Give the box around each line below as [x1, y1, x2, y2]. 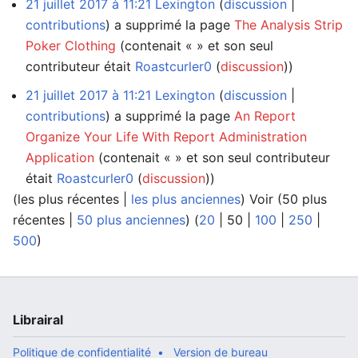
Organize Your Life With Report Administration [26, 128, 307, 145]
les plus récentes [18, 190, 119, 207]
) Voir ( [241, 190, 282, 207]
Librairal [13, 311, 63, 328]
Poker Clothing [26, 37, 116, 54]
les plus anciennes [131, 190, 241, 207]
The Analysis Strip [234, 16, 343, 33]
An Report [234, 107, 296, 124]
